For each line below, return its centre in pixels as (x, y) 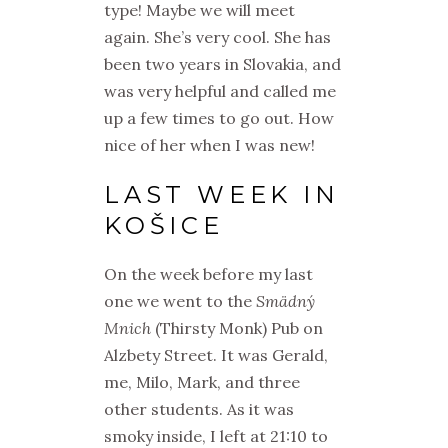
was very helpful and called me (220, 91)
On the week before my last (208, 274)
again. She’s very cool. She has (217, 37)
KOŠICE (164, 225)
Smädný (285, 301)
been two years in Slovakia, (206, 64)
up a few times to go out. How (219, 118)
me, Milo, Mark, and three (202, 382)
